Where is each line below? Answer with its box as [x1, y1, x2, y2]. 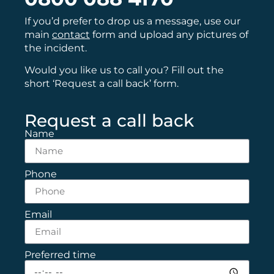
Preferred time [24, 248, 96, 261]
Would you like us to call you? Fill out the [24, 64, 224, 76]
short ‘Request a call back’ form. [24, 78, 179, 90]
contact [52, 28, 90, 40]
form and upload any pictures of [90, 28, 248, 40]
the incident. [24, 42, 89, 54]
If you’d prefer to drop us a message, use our [24, 15, 240, 27]
